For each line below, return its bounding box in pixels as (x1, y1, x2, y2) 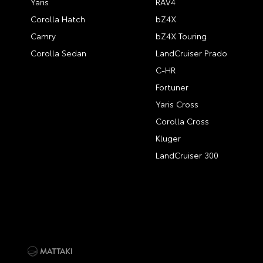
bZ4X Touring (156, 30, 207, 42)
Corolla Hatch (31, 13, 85, 25)
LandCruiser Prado (156, 47, 228, 59)
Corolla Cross (156, 115, 210, 127)
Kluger (156, 132, 181, 144)
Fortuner (156, 81, 189, 93)
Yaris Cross (156, 98, 199, 110)
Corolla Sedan (31, 47, 86, 59)
